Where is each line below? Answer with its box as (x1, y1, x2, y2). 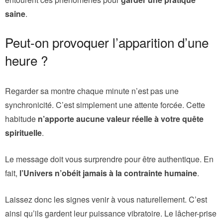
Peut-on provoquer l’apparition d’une (5, 32, 209, 51)
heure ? (5, 50, 48, 69)
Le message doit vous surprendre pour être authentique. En (5, 153, 214, 165)
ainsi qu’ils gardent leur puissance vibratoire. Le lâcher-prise (5, 207, 217, 219)
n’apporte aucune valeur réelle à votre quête (38, 112, 204, 124)
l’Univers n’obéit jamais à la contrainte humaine (19, 167, 197, 179)
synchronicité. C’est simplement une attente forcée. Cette (5, 99, 205, 111)
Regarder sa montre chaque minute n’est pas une (5, 85, 179, 97)
